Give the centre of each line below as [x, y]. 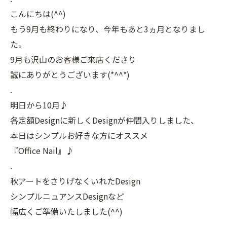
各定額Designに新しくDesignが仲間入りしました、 [104, 120]
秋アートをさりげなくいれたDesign [75, 181]
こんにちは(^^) [38, 14]
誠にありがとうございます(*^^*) [70, 74]
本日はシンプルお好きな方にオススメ [79, 135]
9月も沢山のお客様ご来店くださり [73, 59]
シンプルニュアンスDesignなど [67, 196]
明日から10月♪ [39, 105]
